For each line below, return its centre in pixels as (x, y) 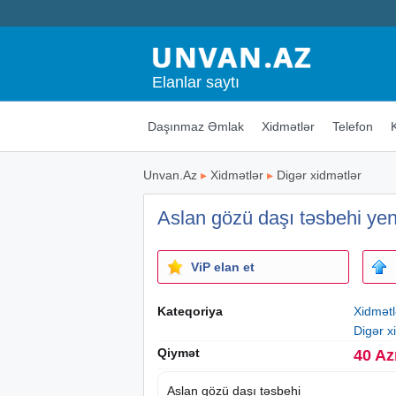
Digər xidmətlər (319, 175)
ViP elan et (223, 267)
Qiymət (179, 352)
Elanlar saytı (196, 82)
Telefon (352, 126)
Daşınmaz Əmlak (195, 126)
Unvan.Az (170, 175)
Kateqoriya (190, 311)
